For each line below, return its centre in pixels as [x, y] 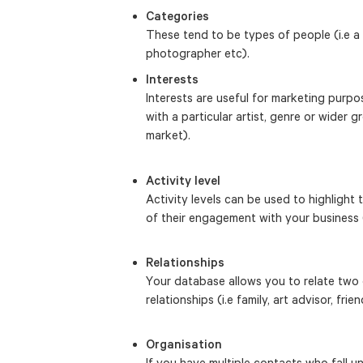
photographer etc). [198, 53]
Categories [177, 15]
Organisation [184, 344]
